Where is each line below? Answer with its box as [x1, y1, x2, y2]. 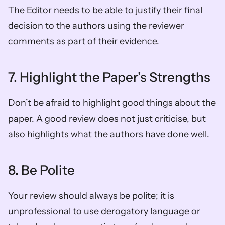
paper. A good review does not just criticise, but [8, 113, 206, 124]
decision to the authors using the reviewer [8, 20, 184, 31]
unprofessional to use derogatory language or [8, 205, 200, 217]
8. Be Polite [8, 162, 75, 178]
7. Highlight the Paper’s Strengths [8, 69, 213, 85]
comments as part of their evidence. [8, 35, 163, 47]
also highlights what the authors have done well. [8, 128, 213, 140]
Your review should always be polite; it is [8, 190, 174, 201]
